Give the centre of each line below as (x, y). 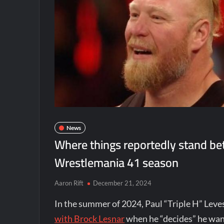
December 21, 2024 (122, 183)
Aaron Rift (69, 183)
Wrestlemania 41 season (117, 163)
